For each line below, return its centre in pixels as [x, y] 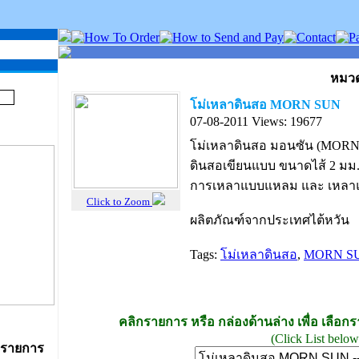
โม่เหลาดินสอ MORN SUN [265, 105]
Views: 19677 [287, 121]
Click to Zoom [119, 202]
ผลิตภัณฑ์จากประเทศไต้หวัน [270, 220]
